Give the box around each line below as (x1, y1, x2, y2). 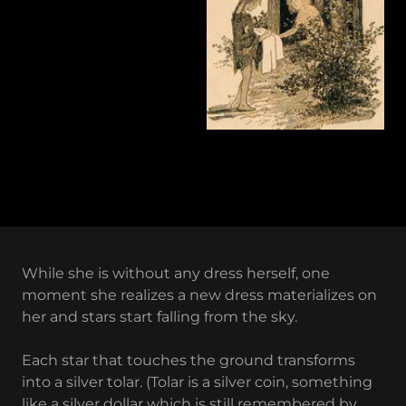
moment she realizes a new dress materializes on (22, 285, 377, 304)
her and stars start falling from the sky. (22, 307, 297, 325)
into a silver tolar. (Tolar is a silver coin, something (22, 372, 372, 391)
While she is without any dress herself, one (22, 264, 330, 282)
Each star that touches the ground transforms (22, 351, 355, 369)
